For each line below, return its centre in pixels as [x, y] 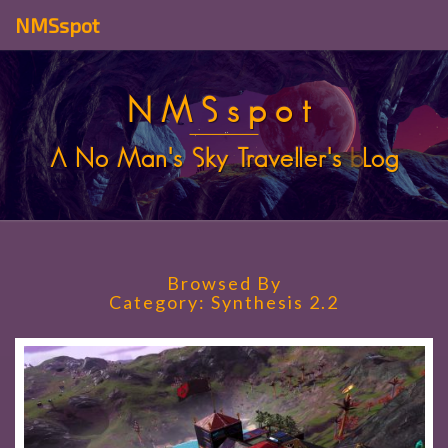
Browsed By [224, 283]
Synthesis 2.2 [275, 302]
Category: [160, 302]
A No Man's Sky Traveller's [199, 158]
